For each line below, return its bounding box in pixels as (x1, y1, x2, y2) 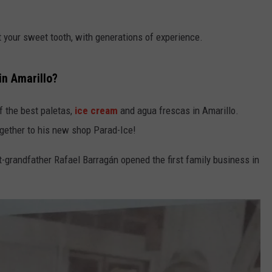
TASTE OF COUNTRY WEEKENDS (5, 19, 119, 29)
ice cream (75, 104, 118, 117)
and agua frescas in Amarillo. (118, 104, 241, 117)
